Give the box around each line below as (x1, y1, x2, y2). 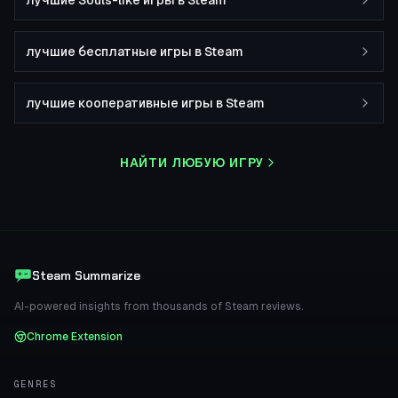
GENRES (14, 378, 58, 389)
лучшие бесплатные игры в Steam (26, 44, 243, 59)
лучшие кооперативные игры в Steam (26, 96, 265, 110)
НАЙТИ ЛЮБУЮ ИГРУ (119, 155, 265, 171)
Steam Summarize (32, 267, 140, 283)
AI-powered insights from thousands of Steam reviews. (14, 300, 304, 313)
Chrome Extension (27, 330, 123, 343)
